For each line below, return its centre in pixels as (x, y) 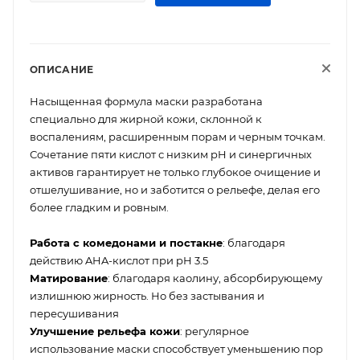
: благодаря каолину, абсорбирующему (215, 278)
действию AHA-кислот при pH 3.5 (119, 260)
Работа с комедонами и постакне (126, 242)
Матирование (69, 278)
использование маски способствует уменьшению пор (176, 348)
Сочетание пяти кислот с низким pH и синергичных (171, 154)
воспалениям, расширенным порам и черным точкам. (178, 136)
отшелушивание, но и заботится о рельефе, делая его (175, 189)
